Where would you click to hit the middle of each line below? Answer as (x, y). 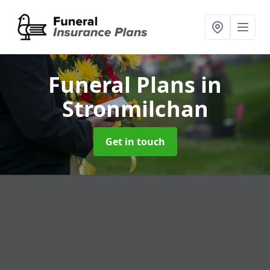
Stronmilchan (135, 109)
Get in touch (135, 142)
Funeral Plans (124, 85)
